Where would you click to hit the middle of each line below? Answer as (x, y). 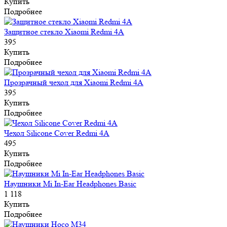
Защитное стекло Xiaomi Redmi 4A (64, 31)
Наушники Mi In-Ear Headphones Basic (70, 183)
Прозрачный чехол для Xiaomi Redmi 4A (74, 82)
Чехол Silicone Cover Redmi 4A (57, 133)
